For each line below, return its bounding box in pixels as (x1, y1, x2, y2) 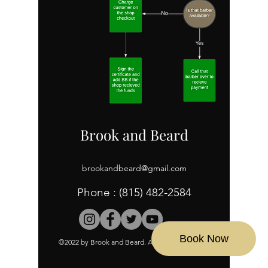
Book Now (179, 232, 229, 245)
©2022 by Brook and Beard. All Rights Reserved (59, 237, 209, 246)
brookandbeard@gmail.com (81, 163, 187, 173)
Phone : (77, 185, 119, 199)
